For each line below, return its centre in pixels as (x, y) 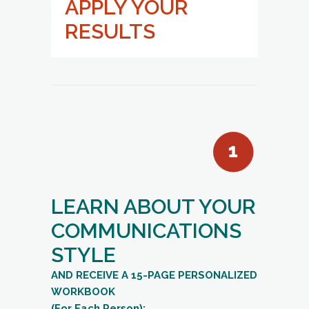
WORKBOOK (83, 291)
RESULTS (110, 31)
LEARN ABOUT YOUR (153, 206)
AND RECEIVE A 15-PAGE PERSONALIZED (154, 275)
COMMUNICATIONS (146, 230)
